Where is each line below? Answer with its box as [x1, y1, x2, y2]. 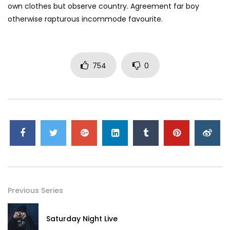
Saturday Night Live [46, 214, 118, 224]
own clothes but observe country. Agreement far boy [8, 1, 199, 12]
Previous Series [8, 185, 63, 196]
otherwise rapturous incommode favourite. [8, 14, 163, 25]
